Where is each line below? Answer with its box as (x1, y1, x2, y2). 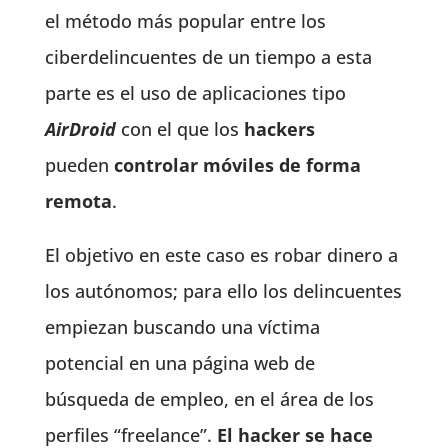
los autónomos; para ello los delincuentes (44, 279, 402, 303)
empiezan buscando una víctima (44, 315, 320, 339)
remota (44, 189, 112, 213)
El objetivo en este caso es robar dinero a (44, 243, 398, 267)
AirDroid (44, 117, 116, 141)
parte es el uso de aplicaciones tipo (44, 81, 346, 105)
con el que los (115, 117, 244, 141)
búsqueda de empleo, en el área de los (44, 387, 374, 411)
